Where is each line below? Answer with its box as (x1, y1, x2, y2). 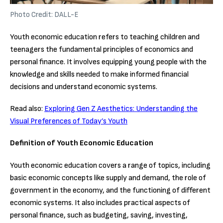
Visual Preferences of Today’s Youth (10, 116, 127, 126)
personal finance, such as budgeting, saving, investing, (10, 210, 188, 220)
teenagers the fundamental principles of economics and (10, 44, 193, 54)
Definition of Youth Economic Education (10, 138, 153, 148)
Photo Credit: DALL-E (10, 9, 79, 19)
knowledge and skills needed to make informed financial (10, 69, 189, 79)
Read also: (10, 104, 44, 114)
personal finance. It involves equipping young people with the (10, 57, 207, 67)
